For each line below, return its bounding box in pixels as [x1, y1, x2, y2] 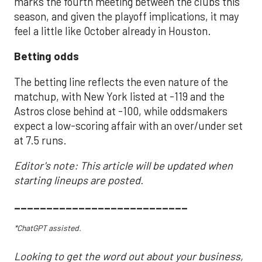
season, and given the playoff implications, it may [14, 9, 239, 23]
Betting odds [14, 50, 79, 63]
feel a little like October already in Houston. [14, 24, 211, 37]
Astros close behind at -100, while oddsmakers [14, 104, 227, 118]
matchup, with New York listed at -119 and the [14, 89, 225, 103]
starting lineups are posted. [14, 174, 143, 187]
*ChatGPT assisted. [14, 222, 81, 233]
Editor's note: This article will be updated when [14, 159, 233, 173]
